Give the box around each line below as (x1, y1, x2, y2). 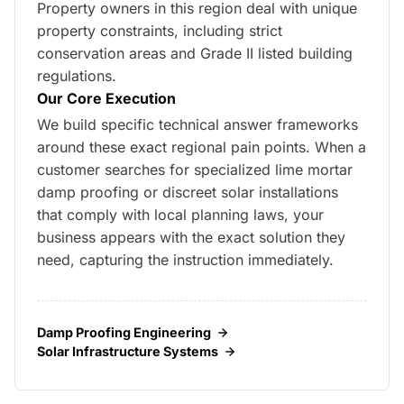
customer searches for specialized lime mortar (37, 161, 353, 179)
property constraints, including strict (37, 22, 282, 40)
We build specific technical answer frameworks (37, 115, 358, 133)
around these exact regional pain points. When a (37, 138, 366, 156)
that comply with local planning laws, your (37, 206, 324, 224)
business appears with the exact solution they (37, 228, 345, 246)
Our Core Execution (37, 89, 176, 107)
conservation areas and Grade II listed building (37, 44, 353, 62)
